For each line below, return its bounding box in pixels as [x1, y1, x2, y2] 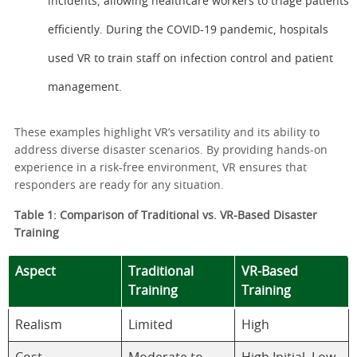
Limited [128, 319, 173, 332]
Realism [15, 319, 62, 332]
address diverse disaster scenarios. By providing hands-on [14, 145, 328, 157]
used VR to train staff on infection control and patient [48, 53, 333, 65]
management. [48, 82, 122, 94]
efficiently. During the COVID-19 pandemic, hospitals [48, 25, 328, 37]
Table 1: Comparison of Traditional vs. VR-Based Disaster [14, 210, 317, 222]
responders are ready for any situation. [14, 180, 224, 192]
